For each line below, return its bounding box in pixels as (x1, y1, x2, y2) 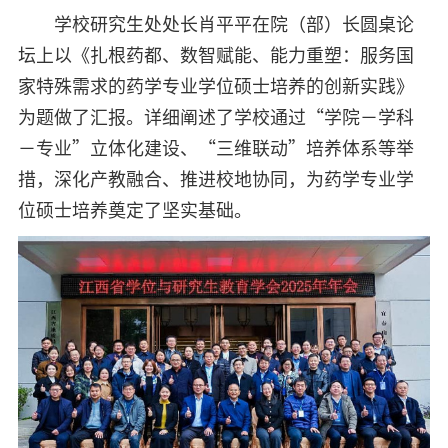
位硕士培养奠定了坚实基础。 (17, 201, 252, 220)
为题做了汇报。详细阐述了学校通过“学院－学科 (17, 108, 414, 127)
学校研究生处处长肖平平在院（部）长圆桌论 (53, 15, 414, 34)
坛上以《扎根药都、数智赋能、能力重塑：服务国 (17, 46, 414, 65)
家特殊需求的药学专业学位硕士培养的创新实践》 (17, 77, 414, 96)
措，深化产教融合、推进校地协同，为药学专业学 (17, 170, 414, 189)
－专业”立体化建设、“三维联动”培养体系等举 (17, 139, 414, 158)
